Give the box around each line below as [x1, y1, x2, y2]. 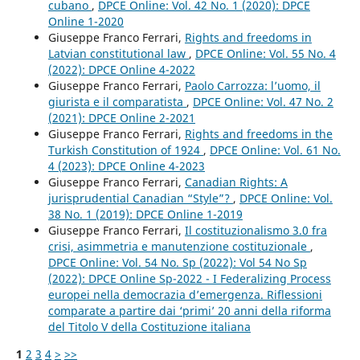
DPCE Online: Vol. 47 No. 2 [192, 93, 333, 109]
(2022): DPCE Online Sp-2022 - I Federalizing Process [47, 270, 331, 286]
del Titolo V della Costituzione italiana [47, 318, 251, 334]
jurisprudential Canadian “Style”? [47, 190, 233, 206]
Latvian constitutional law [47, 45, 189, 61]
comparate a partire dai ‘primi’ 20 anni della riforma [47, 302, 331, 318]
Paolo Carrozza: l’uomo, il [184, 77, 321, 93]
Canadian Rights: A [184, 174, 288, 190]
